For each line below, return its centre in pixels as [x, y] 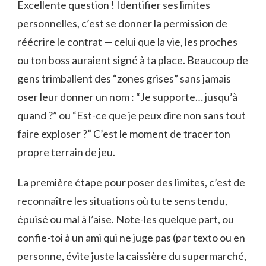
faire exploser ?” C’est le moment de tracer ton [124, 134]
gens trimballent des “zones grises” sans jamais [124, 79]
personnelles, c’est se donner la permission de [122, 23]
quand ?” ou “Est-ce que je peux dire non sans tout [132, 115]
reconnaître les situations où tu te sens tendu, [122, 201]
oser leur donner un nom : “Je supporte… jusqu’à [127, 97]
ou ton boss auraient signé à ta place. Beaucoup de [133, 60]
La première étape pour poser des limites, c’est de [131, 183]
